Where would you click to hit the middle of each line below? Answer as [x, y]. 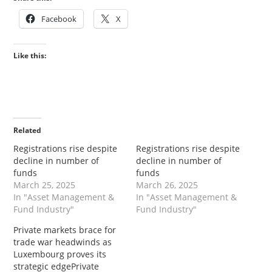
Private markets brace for [65, 229]
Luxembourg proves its [60, 254]
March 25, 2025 [45, 185]
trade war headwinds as [63, 242]
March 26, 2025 [167, 185]
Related [28, 130]
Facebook [59, 19]
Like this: [30, 55]
